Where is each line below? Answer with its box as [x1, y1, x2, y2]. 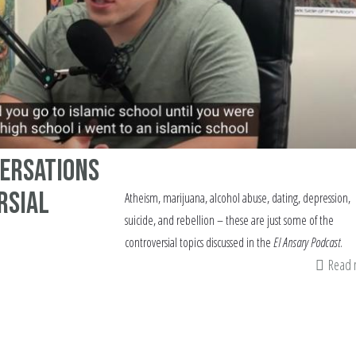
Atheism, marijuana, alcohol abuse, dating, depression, [124, 189, 350, 207]
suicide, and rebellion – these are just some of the [124, 211, 334, 230]
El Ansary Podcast [273, 234, 340, 252]
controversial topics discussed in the [124, 234, 273, 252]
